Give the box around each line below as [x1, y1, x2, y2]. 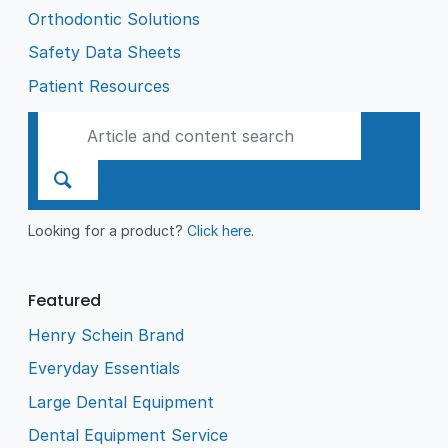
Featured [28, 288, 102, 312]
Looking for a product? [28, 221, 188, 239]
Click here [187, 221, 252, 239]
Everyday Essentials [28, 358, 181, 379]
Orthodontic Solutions [28, 8, 201, 29]
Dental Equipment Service [28, 425, 229, 446]
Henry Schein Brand [28, 324, 185, 345]
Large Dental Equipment [28, 391, 215, 412]
